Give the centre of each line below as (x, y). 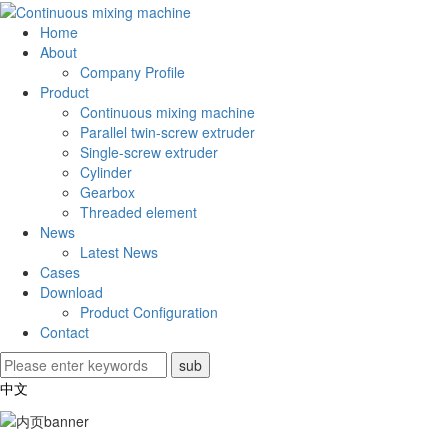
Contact (64, 332)
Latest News (119, 252)
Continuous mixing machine (167, 112)
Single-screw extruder (149, 152)
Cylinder (106, 172)
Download (71, 292)
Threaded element (138, 212)
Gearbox (107, 192)
